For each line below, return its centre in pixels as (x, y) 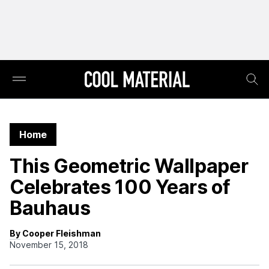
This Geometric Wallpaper (129, 166)
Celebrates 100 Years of (120, 187)
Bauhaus (50, 208)
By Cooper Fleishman (55, 233)
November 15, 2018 (49, 245)
